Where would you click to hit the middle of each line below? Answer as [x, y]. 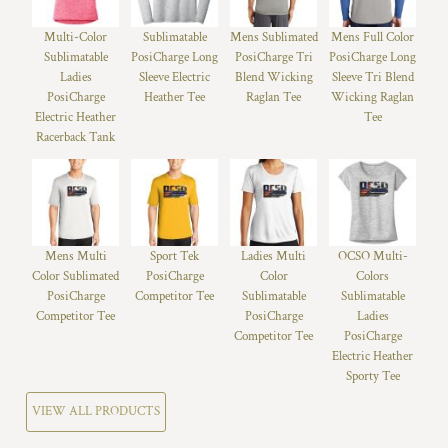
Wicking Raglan [372, 97]
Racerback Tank [75, 137]
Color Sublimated [75, 276]
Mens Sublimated [273, 37]
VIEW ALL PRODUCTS [96, 412]
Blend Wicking [273, 77]
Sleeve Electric [174, 77]
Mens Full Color [372, 37]
